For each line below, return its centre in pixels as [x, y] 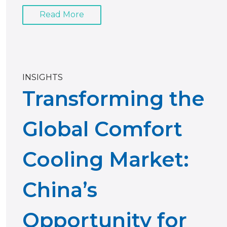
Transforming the [113, 98]
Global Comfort [102, 129]
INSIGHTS [43, 77]
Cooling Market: [106, 159]
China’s [60, 190]
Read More [62, 15]
